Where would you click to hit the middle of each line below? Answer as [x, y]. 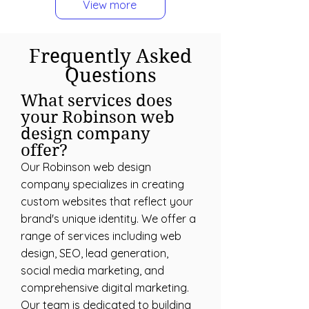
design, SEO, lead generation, [94, 253]
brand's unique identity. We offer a [108, 219]
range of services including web [101, 236]
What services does [97, 101]
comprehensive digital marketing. [105, 288]
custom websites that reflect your [107, 201]
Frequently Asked [110, 56]
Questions [110, 76]
